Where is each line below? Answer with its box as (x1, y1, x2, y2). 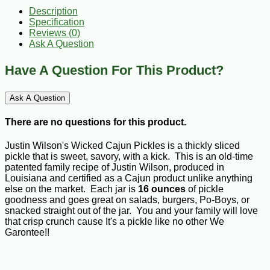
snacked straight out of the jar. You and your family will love (5, 206, 258, 216)
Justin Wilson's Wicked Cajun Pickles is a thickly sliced (5, 140, 240, 151)
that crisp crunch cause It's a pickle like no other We (5, 216, 224, 227)
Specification (29, 16, 84, 27)
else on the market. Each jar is (5, 184, 138, 195)
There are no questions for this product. (5, 117, 186, 128)
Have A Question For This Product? (5, 62, 224, 78)
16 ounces (138, 184, 186, 195)
